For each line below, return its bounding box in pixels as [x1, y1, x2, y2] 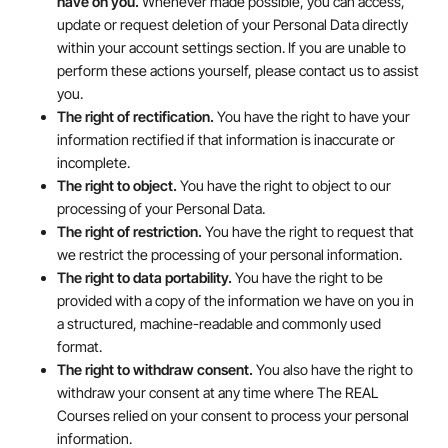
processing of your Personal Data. [56, 199, 265, 217]
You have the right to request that [201, 222, 414, 240]
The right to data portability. [56, 268, 232, 286]
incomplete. [56, 153, 130, 171]
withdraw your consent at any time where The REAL [56, 383, 378, 401]
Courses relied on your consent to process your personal [56, 406, 409, 424]
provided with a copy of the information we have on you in [56, 291, 414, 309]
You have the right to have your [213, 107, 410, 125]
